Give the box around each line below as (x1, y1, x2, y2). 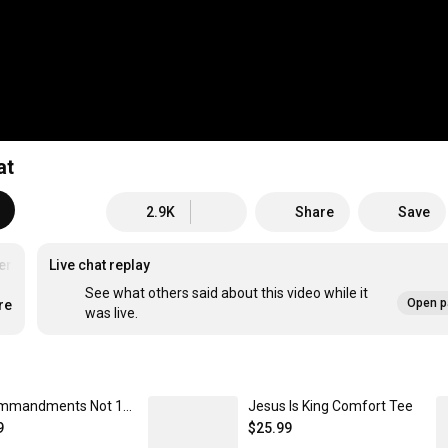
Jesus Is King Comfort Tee (248, 398, 413, 415)
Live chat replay (49, 257, 151, 274)
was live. (85, 305, 139, 322)
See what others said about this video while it (85, 285, 369, 302)
